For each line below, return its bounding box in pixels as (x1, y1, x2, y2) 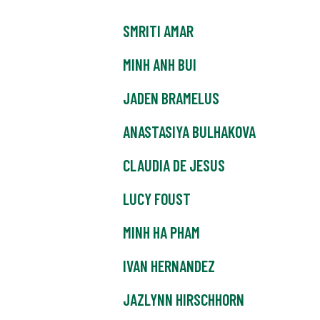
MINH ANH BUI (123, 55, 196, 74)
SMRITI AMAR (123, 21, 194, 41)
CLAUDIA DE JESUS (123, 156, 225, 175)
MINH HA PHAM (123, 223, 200, 242)
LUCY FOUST (123, 189, 191, 209)
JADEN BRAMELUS (123, 89, 219, 108)
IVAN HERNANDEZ (123, 256, 215, 276)
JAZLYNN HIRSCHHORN (123, 290, 244, 309)
